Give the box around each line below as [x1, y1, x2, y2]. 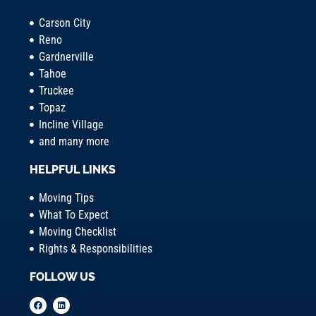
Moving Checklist [38, 225, 116, 239]
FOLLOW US [30, 270, 96, 284]
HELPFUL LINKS [30, 163, 116, 177]
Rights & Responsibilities [38, 242, 152, 256]
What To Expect [38, 208, 109, 222]
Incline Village [38, 118, 104, 132]
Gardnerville [38, 50, 94, 64]
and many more [38, 135, 109, 149]
